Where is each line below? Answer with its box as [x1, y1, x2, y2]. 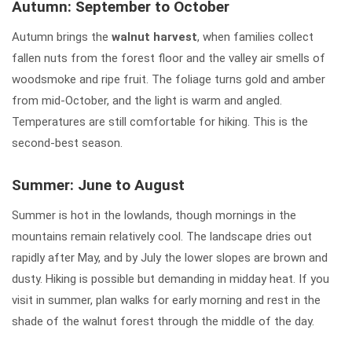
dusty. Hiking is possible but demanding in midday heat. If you [12, 271, 329, 286]
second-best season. [12, 135, 123, 150]
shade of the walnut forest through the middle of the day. [12, 313, 314, 328]
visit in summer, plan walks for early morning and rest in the [12, 292, 321, 307]
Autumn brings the [12, 29, 112, 44]
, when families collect [197, 29, 313, 44]
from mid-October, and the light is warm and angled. [12, 93, 282, 108]
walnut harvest [112, 29, 197, 44]
